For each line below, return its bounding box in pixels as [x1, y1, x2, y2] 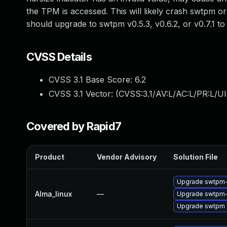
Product [35, 153, 64, 161]
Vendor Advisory [97, 153, 157, 161]
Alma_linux [35, 190, 72, 198]
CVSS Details [26, 50, 92, 63]
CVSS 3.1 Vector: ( [49, 89, 119, 99]
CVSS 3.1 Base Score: [49, 74, 135, 85]
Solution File [173, 153, 218, 161]
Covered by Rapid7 [26, 120, 122, 133]
